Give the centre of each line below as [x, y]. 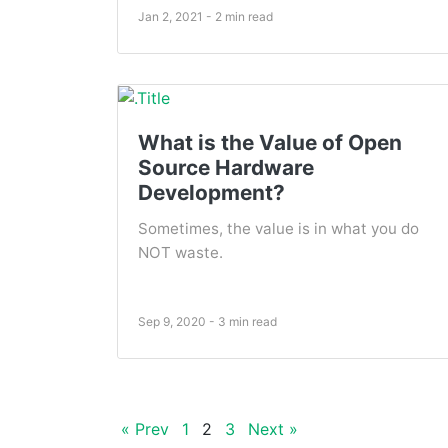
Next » [273, 429]
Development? [211, 193]
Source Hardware [226, 168]
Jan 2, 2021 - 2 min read [205, 16]
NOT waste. [180, 253]
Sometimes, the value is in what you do [278, 229]
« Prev [145, 429]
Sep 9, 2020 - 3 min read [207, 322]
